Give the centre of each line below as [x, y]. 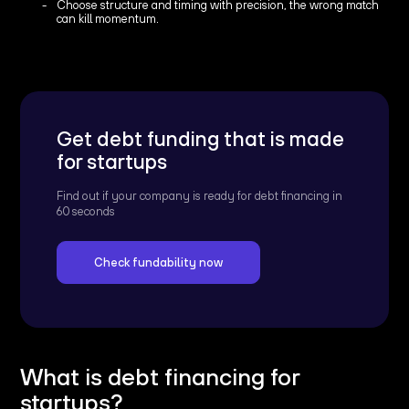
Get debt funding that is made [201, 138]
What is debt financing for [160, 376]
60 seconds [86, 211]
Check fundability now [159, 262]
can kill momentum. [108, 18]
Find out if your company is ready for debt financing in [200, 195]
